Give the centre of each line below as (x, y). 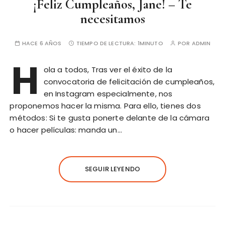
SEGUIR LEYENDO (113, 169)
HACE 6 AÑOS (42, 43)
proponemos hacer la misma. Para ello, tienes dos (105, 106)
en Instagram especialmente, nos (108, 94)
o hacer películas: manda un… (66, 130)
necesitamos (113, 19)
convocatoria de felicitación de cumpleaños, (129, 82)
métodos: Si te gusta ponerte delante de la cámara (109, 118)
